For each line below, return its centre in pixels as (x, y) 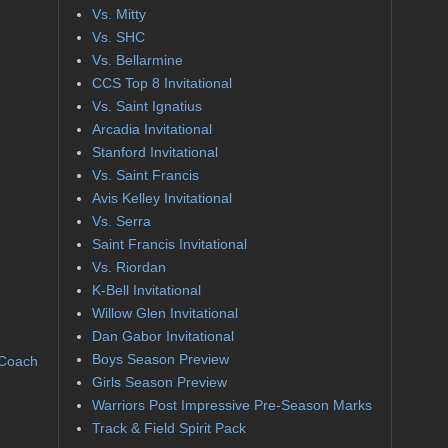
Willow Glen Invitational (164, 313)
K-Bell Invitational (146, 290)
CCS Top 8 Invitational (161, 83)
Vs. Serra (121, 221)
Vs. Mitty (118, 14)
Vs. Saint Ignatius (146, 106)
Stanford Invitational (154, 152)
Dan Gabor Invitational (162, 336)
